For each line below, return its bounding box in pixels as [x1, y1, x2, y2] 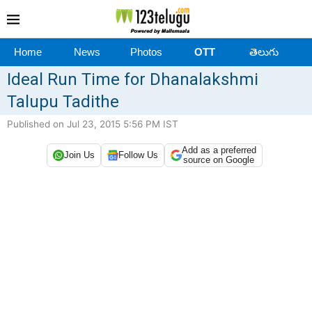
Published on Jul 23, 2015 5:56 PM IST [7, 118, 178, 130]
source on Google [183, 154, 254, 165]
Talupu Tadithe [7, 91, 119, 111]
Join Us [63, 150, 95, 161]
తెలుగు [249, 45, 279, 58]
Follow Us [118, 150, 158, 161]
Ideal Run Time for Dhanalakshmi [7, 69, 258, 89]
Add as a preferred [181, 144, 256, 155]
